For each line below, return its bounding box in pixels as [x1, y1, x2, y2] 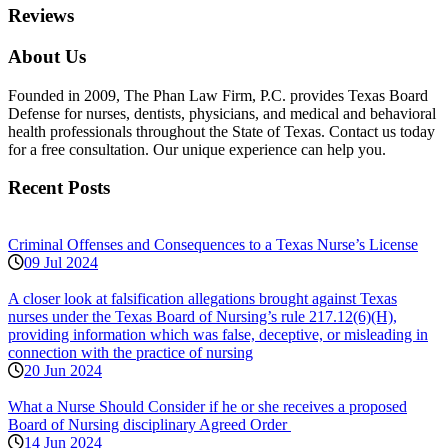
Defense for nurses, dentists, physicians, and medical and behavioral [8, 104, 436, 122]
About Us [8, 45, 86, 67]
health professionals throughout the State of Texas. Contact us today [8, 122, 435, 140]
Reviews [8, 5, 74, 27]
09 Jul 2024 [24, 254, 98, 272]
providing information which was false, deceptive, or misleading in [8, 326, 428, 344]
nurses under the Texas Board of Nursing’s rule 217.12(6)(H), [8, 308, 397, 326]
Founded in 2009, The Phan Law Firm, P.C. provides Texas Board [8, 86, 428, 104]
